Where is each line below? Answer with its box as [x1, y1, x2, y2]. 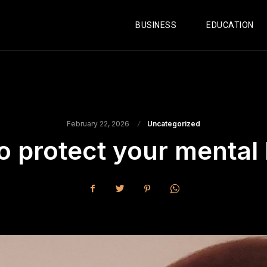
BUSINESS [135, 20, 177, 30]
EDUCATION [206, 20, 254, 30]
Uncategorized [147, 119, 200, 129]
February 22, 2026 [67, 119, 129, 129]
